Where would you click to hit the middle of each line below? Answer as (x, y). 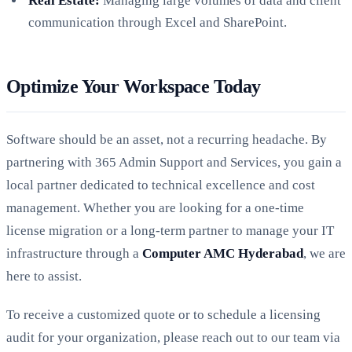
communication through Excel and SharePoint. (158, 22)
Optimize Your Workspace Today (134, 86)
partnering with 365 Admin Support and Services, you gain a (174, 162)
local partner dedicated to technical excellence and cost (161, 185)
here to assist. (44, 276)
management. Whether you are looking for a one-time (155, 207)
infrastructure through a (74, 253)
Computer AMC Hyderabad (223, 253)
